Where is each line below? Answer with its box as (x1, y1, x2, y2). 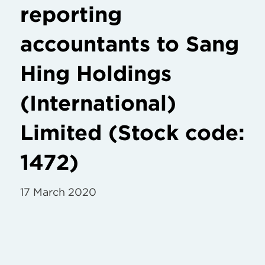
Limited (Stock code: (20, 119, 245, 146)
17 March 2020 (20, 186, 96, 199)
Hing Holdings (20, 60, 172, 87)
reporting (20, 1, 122, 28)
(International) (20, 90, 176, 117)
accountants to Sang (20, 31, 239, 57)
